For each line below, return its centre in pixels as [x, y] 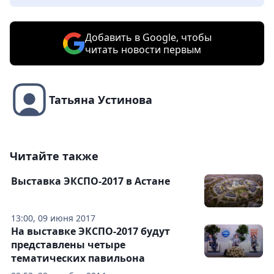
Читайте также [54, 156]
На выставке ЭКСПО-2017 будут [91, 231]
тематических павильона [78, 258]
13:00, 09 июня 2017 [53, 218]
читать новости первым [143, 50]
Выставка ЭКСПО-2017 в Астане [91, 181]
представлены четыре [68, 245]
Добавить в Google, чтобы [148, 38]
